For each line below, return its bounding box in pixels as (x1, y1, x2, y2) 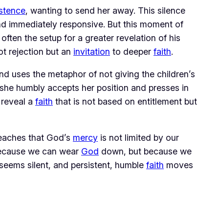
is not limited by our (98, 132, 179, 143)
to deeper (110, 46, 153, 57)
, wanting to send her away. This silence (25, 5, 185, 16)
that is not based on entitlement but (53, 96, 197, 107)
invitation (73, 46, 110, 57)
